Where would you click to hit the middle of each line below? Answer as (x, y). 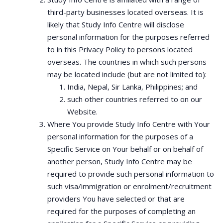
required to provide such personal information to (131, 174)
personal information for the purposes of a (120, 136)
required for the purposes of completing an (121, 211)
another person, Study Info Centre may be (120, 161)
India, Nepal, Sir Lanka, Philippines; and (132, 87)
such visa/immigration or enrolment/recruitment (129, 186)
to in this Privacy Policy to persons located (120, 49)
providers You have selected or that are (116, 199)
